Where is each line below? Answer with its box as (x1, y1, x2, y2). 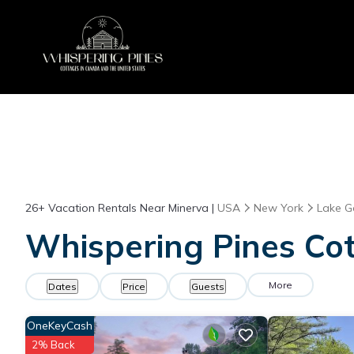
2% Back (32, 337, 75, 351)
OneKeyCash (27, 318, 92, 333)
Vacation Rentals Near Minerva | (45, 200, 217, 215)
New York (254, 200, 303, 215)
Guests (191, 280, 224, 292)
